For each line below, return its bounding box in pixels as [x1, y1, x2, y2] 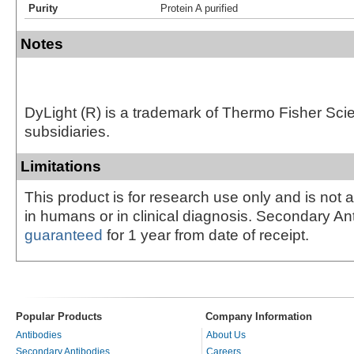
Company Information [205, 310, 312, 322]
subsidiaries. [24, 122, 110, 140]
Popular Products [16, 310, 102, 322]
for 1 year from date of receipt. [103, 226, 309, 243]
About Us [206, 329, 246, 341]
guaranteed [24, 226, 103, 243]
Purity [28, 2, 58, 14]
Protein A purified [160, 2, 238, 14]
